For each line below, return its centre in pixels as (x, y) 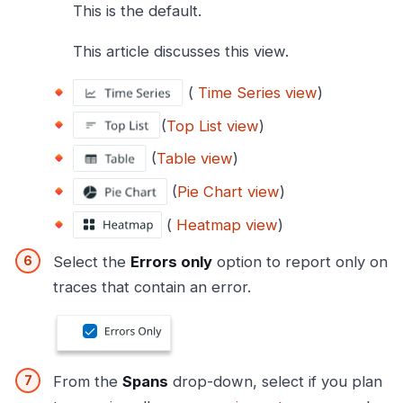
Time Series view (258, 92)
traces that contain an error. (152, 287)
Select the (92, 261)
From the (88, 381)
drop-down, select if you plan (275, 381)
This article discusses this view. (181, 52)
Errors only (171, 261)
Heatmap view (227, 225)
